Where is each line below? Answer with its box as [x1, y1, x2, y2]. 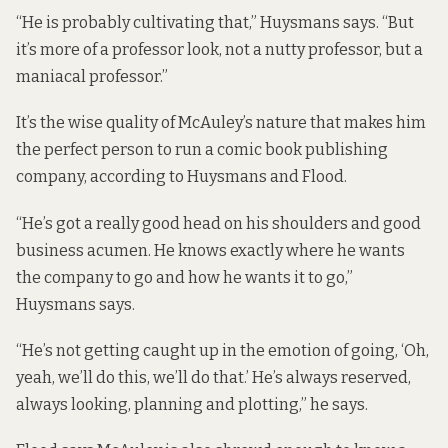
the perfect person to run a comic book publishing [16, 140, 388, 160]
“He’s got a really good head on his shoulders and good [16, 213, 421, 233]
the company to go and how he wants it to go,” [16, 267, 353, 287]
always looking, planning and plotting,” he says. [16, 394, 368, 414]
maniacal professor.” [16, 67, 168, 87]
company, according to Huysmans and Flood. [16, 167, 347, 187]
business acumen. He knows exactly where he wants [16, 240, 405, 260]
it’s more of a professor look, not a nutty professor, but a [16, 40, 423, 60]
